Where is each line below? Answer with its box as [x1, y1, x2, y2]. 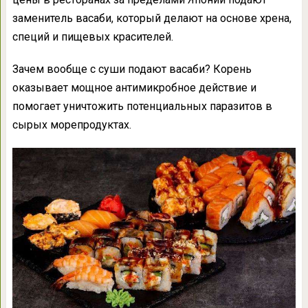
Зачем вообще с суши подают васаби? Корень [12, 63, 252, 76]
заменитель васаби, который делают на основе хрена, [12, 12, 291, 25]
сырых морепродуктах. [12, 118, 131, 132]
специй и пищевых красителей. [12, 30, 173, 44]
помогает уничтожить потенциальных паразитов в [12, 100, 272, 113]
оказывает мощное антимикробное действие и [12, 81, 256, 95]
